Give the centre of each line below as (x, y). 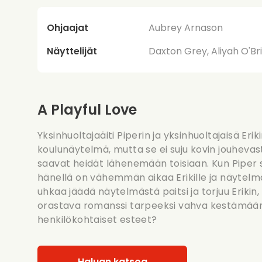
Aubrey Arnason (186, 27)
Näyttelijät (72, 51)
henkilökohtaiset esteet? (97, 219)
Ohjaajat (68, 27)
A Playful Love (87, 109)
